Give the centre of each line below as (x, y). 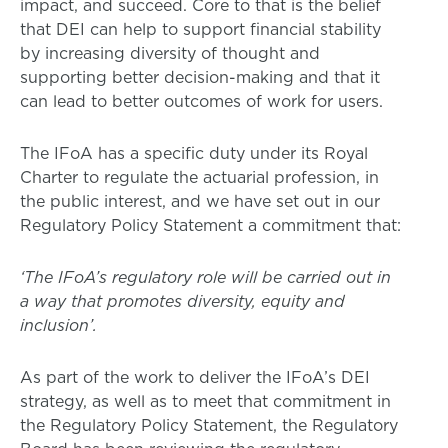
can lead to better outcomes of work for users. (201, 101)
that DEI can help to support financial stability (200, 29)
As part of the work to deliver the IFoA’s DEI (195, 377)
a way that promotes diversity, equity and (182, 301)
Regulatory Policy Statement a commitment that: (210, 225)
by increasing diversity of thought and (170, 53)
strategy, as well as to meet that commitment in (205, 401)
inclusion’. (58, 325)
